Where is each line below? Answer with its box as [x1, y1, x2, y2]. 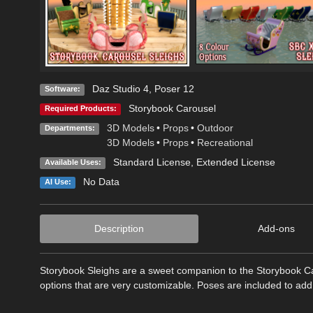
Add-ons [257, 223, 295, 235]
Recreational [196, 137, 253, 149]
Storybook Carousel [128, 103, 216, 115]
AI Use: [44, 177, 71, 187]
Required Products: [44, 104, 117, 113]
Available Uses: [44, 158, 101, 167]
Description [94, 223, 144, 235]
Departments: [44, 124, 95, 133]
